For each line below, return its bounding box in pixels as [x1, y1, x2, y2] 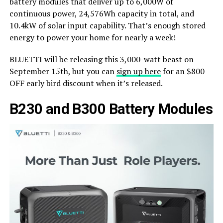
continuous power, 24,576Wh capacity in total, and [9, 7, 194, 19]
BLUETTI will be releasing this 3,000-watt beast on [9, 53, 194, 65]
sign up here [116, 65, 161, 77]
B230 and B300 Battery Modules [9, 100, 213, 117]
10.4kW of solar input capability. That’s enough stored [9, 19, 206, 31]
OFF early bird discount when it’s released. [9, 77, 163, 89]
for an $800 [160, 65, 205, 77]
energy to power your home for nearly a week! [9, 31, 176, 43]
